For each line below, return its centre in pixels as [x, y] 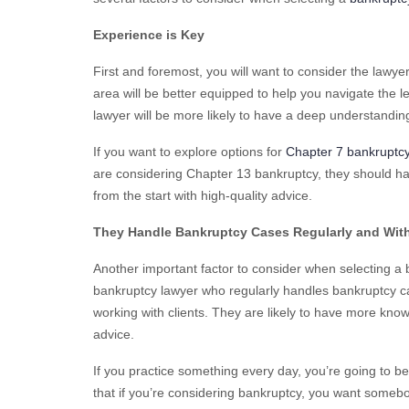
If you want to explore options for [189, 151]
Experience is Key [149, 34]
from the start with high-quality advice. [203, 195]
